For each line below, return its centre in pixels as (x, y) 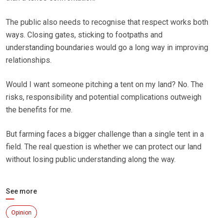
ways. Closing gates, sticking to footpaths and (84, 35)
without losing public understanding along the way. (91, 160)
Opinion (21, 213)
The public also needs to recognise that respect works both (107, 22)
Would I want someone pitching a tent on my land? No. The (105, 85)
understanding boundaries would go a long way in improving (107, 48)
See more (21, 191)
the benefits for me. (39, 110)
